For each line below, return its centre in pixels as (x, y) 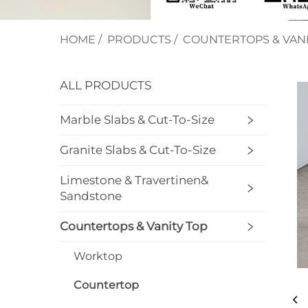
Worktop (98, 256)
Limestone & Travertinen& (134, 180)
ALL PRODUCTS (106, 86)
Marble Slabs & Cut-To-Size (137, 120)
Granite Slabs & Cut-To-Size (138, 150)
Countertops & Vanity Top (134, 227)
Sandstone (91, 196)
